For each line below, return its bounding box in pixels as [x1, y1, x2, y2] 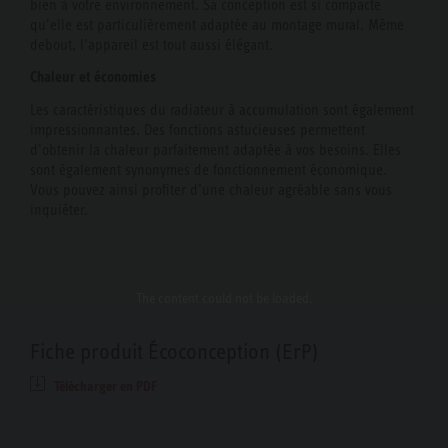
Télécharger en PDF [54, 378, 157, 395]
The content [135, 290, 199, 307]
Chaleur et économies [30, 68, 156, 87]
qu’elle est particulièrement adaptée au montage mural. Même [30, 16, 404, 33]
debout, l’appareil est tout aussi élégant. [30, 36, 273, 53]
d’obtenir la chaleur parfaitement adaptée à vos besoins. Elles [30, 141, 401, 158]
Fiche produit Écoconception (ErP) [30, 339, 319, 365]
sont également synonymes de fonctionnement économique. [30, 161, 387, 178]
